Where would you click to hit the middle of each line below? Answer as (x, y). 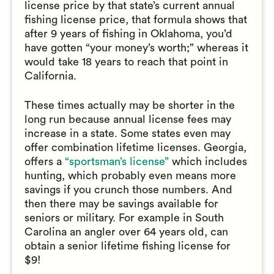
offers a (45, 161)
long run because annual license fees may (128, 119)
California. (50, 76)
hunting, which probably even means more (130, 176)
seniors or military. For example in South (124, 218)
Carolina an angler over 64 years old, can (126, 232)
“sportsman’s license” (117, 161)
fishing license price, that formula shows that (136, 20)
